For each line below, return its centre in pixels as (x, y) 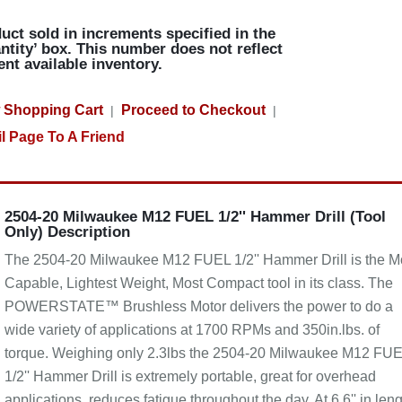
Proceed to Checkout (193, 110)
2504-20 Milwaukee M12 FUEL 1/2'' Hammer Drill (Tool (195, 217)
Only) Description (67, 232)
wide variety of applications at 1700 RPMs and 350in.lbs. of (192, 330)
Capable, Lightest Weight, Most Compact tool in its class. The (198, 283)
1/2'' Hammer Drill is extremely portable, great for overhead (190, 376)
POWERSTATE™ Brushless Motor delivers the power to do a (198, 306)
